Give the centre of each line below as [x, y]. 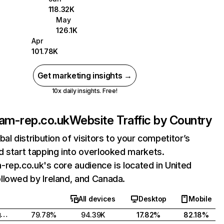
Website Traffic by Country [140, 120]
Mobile [200, 199]
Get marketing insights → [84, 75]
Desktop [152, 199]
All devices [97, 199]
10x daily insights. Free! [84, 91]
